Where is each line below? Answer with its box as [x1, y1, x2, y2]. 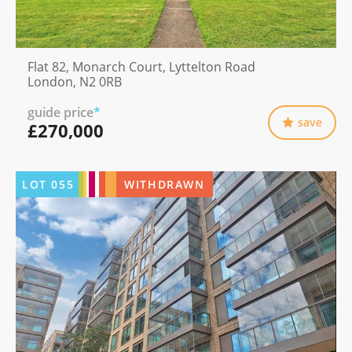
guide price [27, 103, 93, 121]
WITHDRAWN [124, 176, 205, 192]
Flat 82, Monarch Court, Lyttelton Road [27, 57, 255, 75]
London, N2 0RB [27, 72, 122, 90]
